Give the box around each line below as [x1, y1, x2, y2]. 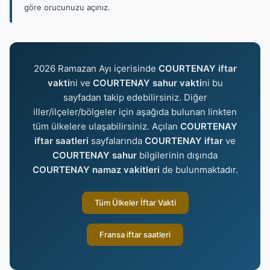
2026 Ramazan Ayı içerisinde [33, 63, 159, 74]
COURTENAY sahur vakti [92, 77, 202, 89]
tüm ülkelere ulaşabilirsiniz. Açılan [33, 121, 180, 132]
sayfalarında [89, 135, 145, 146]
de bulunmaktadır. [159, 164, 238, 175]
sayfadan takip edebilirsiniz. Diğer [63, 92, 207, 103]
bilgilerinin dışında [137, 149, 218, 161]
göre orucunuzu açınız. [24, 2, 110, 12]
